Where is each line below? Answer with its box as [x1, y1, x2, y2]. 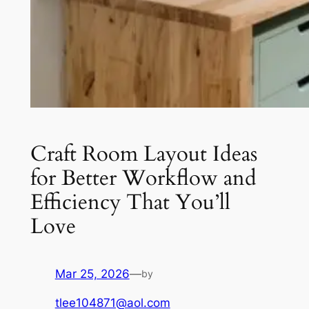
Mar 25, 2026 [54, 266, 130, 281]
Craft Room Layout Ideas [30, 139, 257, 168]
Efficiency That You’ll [30, 187, 230, 217]
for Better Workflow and [30, 163, 257, 192]
